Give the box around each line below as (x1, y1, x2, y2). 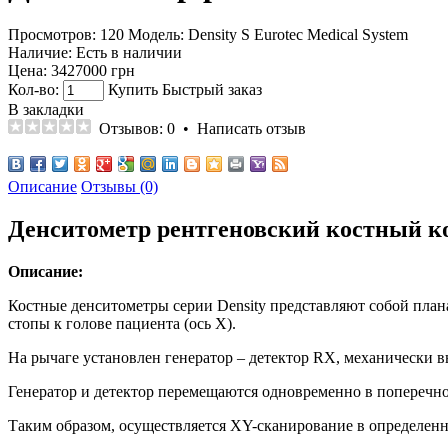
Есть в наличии (76, 43, 182, 61)
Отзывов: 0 (99, 119, 175, 137)
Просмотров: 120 (8, 25, 124, 43)
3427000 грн (51, 61, 135, 79)
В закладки (8, 100, 84, 118)
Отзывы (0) (81, 177, 158, 195)
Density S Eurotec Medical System (188, 25, 408, 43)
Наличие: (8, 43, 72, 61)
